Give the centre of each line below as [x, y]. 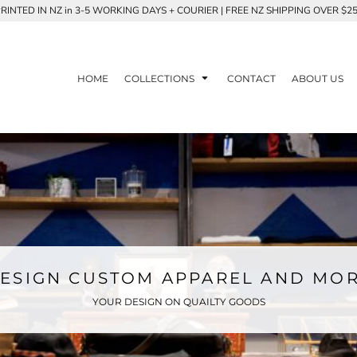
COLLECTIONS [161, 78]
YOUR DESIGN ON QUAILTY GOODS [178, 301]
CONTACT [251, 78]
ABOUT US [318, 78]
